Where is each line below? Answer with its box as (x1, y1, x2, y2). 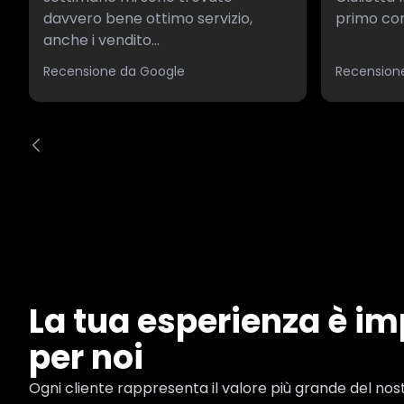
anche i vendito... (43, 29, 160, 50)
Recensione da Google (43, 61, 185, 80)
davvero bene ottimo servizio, (43, 7, 252, 29)
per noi (29, 334, 143, 381)
